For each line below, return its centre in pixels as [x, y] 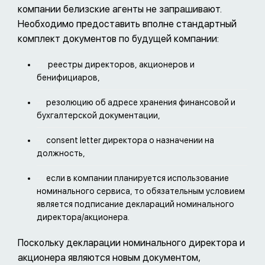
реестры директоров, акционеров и [120, 65]
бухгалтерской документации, [98, 115]
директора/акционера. [83, 217]
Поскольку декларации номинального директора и [131, 243]
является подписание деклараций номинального [135, 204]
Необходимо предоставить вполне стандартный [127, 24]
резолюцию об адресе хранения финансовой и [141, 102]
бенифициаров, [68, 78]
